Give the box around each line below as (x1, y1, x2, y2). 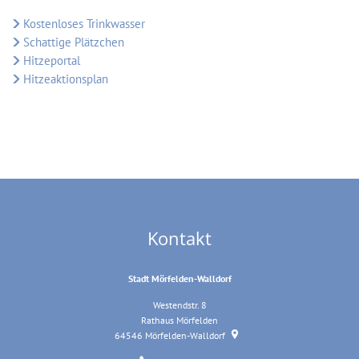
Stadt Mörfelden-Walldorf (127, 272, 232, 284)
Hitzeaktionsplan (22, 71, 108, 87)
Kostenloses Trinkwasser (22, 16, 145, 31)
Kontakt (147, 227, 212, 250)
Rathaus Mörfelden (141, 314, 218, 326)
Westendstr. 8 (152, 299, 207, 311)
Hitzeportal (22, 53, 80, 68)
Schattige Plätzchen (22, 34, 124, 50)
